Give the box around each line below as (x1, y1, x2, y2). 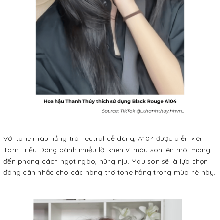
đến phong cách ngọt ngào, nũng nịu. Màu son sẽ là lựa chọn (3, 156, 208, 165)
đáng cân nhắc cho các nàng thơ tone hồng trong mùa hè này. (3, 167, 216, 177)
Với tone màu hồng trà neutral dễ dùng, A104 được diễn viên (3, 134, 204, 143)
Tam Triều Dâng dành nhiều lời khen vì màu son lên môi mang (3, 145, 211, 154)
